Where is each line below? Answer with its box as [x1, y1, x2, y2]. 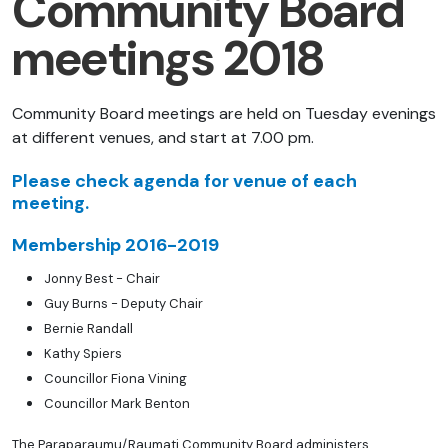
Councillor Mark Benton [44, 395, 190, 413]
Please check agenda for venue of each [12, 169, 357, 194]
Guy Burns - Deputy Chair [44, 295, 203, 313]
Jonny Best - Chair [44, 270, 160, 288]
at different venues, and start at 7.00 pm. [12, 127, 314, 149]
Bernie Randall [44, 320, 133, 338]
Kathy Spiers [44, 345, 122, 363]
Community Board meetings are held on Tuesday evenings [12, 103, 436, 125]
